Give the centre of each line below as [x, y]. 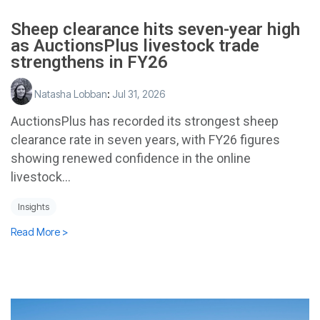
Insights [34, 206]
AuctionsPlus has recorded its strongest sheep [145, 121]
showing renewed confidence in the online [131, 158]
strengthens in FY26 [89, 62]
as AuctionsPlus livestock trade [135, 45]
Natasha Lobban [70, 94]
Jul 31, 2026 [139, 94]
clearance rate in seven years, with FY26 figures [145, 139]
